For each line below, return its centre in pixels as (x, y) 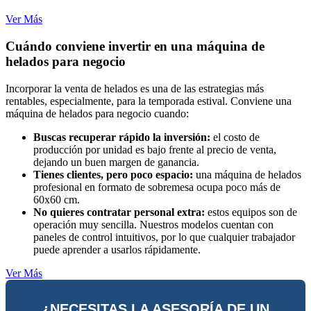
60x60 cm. (57, 199)
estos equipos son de (251, 212)
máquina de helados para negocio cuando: (97, 113)
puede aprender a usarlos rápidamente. (117, 249)
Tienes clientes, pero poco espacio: (113, 174)
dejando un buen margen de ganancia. (116, 162)
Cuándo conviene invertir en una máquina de (135, 46)
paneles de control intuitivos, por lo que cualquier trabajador (164, 237)
